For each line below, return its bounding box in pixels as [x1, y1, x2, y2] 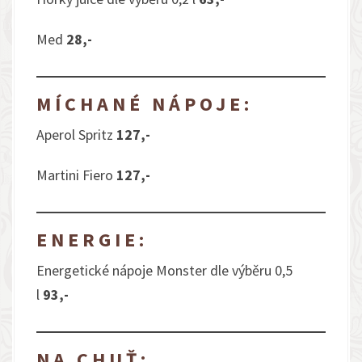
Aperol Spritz [36, 125, 116, 144]
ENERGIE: [36, 227, 148, 252]
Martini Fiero [36, 166, 116, 184]
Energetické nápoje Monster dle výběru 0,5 [36, 261, 293, 280]
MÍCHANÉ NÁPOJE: [36, 91, 253, 116]
